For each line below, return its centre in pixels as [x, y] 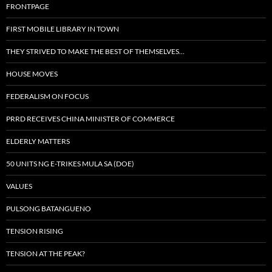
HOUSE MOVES [32, 74]
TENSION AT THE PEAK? [46, 254]
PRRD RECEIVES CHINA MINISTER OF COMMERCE [90, 119]
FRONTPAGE [28, 7]
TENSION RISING [35, 231]
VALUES [19, 186]
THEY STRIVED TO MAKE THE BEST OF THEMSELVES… [95, 52]
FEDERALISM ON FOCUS [47, 97]
